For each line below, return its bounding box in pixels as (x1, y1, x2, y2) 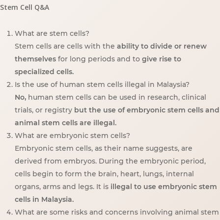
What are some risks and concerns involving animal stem (15, 207, 219, 217)
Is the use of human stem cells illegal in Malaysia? (15, 80, 190, 89)
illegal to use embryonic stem (110, 182, 217, 191)
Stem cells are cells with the (15, 41, 117, 51)
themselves (15, 54, 56, 63)
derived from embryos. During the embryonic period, (15, 156, 206, 165)
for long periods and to (56, 54, 142, 63)
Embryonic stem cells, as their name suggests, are (15, 143, 192, 153)
